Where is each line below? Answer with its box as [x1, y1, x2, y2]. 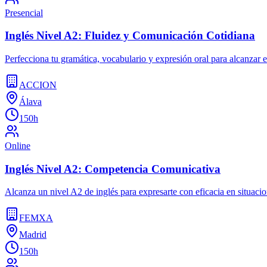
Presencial [5, 7, 43, 18]
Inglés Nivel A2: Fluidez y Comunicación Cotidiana [5, 29, 255, 42]
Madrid [19, 229, 46, 240]
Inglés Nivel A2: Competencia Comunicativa [5, 162, 221, 175]
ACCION [19, 79, 57, 90]
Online [5, 140, 30, 151]
